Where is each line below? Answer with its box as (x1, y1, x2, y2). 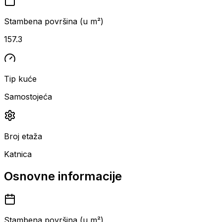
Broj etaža (4, 131, 42, 141)
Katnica (4, 149, 32, 159)
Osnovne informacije (4, 168, 122, 183)
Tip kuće (4, 73, 37, 84)
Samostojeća (4, 91, 52, 102)
